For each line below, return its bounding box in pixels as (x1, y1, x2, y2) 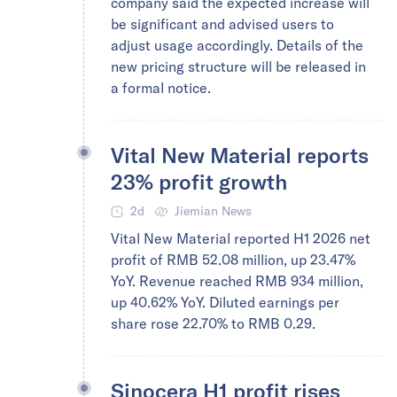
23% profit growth (111, 168, 287, 194)
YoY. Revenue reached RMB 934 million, (111, 272, 363, 290)
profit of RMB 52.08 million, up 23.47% (111, 251, 355, 269)
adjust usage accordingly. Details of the (111, 36, 363, 54)
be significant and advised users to (111, 15, 334, 33)
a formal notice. (111, 79, 211, 97)
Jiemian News (175, 203, 252, 219)
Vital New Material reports (111, 142, 369, 167)
